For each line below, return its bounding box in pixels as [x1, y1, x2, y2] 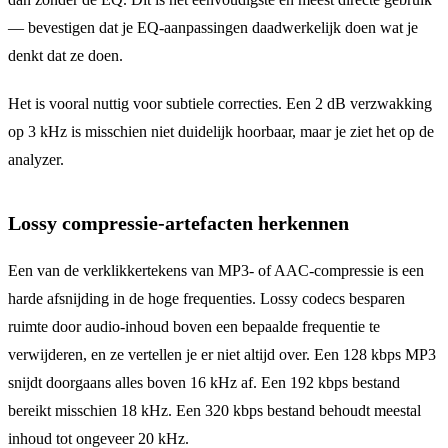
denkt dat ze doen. [8, 46, 123, 64]
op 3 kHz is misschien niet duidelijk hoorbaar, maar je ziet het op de [8, 122, 434, 140]
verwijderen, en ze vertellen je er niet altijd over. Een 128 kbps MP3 [8, 345, 436, 363]
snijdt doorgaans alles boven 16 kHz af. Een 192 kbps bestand [8, 373, 400, 391]
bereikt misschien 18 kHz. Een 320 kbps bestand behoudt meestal [8, 401, 421, 419]
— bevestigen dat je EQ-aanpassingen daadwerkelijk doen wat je [8, 18, 418, 36]
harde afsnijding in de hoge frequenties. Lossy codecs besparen [8, 289, 405, 307]
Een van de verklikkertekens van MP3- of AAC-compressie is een [8, 261, 424, 279]
